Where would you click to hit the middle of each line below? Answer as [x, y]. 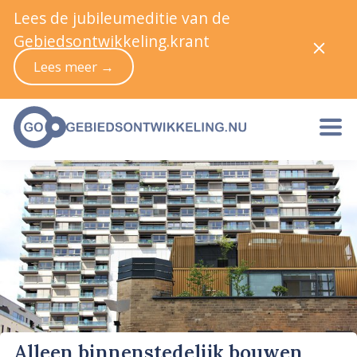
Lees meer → [73, 66]
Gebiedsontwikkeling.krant [112, 41]
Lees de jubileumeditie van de [122, 18]
